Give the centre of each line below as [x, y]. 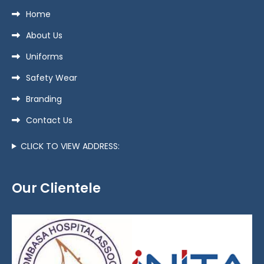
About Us [44, 35]
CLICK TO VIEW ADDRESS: [70, 146]
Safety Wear [52, 77]
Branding [44, 99]
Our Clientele [56, 188]
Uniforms [44, 56]
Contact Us [49, 120]
